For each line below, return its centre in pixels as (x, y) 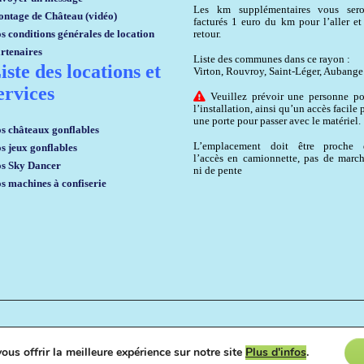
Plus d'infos (275, 352)
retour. (207, 33)
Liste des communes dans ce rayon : (272, 58)
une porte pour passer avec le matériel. (277, 120)
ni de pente (218, 170)
